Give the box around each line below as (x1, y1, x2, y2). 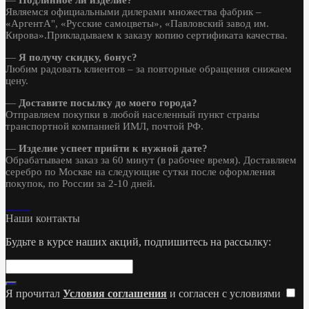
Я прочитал (6, 287, 63, 299)
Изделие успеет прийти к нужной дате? (19, 142, 208, 154)
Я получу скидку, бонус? (19, 51, 137, 63)
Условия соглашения (63, 287, 167, 299)
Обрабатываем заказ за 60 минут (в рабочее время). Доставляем (6, 154, 297, 166)
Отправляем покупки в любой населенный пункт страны (6, 108, 259, 120)
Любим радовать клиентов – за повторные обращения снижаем (6, 63, 292, 74)
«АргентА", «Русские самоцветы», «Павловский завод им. (6, 17, 269, 29)
